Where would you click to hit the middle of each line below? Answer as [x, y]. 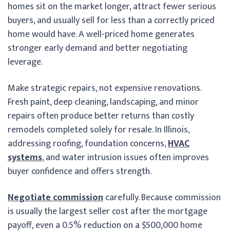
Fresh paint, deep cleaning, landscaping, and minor [103, 102]
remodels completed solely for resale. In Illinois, [99, 130]
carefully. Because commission [162, 197]
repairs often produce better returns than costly [101, 116]
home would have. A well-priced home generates [101, 34]
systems [25, 157]
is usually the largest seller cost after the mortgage [108, 211]
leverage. [25, 62]
